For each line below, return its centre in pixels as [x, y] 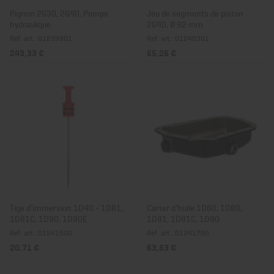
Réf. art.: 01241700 [178, 233]
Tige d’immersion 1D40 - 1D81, [66, 207]
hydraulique [30, 24]
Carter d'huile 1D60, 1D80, [194, 207]
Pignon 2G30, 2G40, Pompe [59, 13]
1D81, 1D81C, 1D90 [183, 218]
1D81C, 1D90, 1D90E [48, 218]
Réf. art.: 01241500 [41, 233]
